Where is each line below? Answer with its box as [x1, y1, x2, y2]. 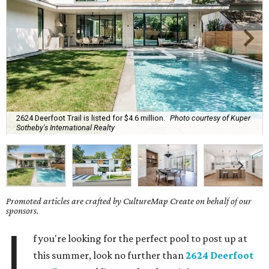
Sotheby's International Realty [16, 122, 115, 132]
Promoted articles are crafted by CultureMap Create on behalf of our [6, 196, 252, 207]
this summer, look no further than [33, 249, 186, 262]
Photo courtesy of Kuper [170, 113, 250, 122]
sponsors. [6, 205, 39, 216]
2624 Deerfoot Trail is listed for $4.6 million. [16, 113, 165, 122]
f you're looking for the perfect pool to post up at [33, 232, 248, 245]
